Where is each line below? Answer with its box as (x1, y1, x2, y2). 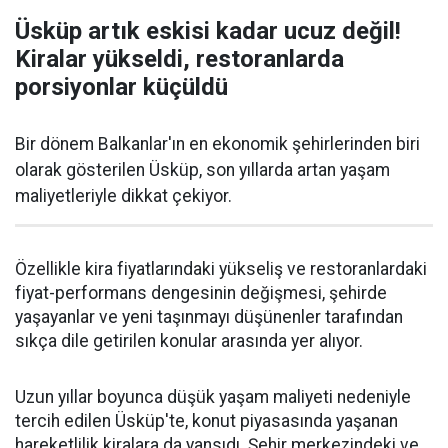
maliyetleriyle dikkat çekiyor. (15, 186, 232, 206)
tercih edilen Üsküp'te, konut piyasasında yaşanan (15, 411, 398, 431)
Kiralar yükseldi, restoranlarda (15, 45, 344, 73)
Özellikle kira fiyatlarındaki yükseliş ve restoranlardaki (15, 259, 427, 279)
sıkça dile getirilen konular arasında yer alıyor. (15, 331, 363, 351)
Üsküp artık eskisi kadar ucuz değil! (15, 17, 401, 45)
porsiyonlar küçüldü (15, 73, 228, 101)
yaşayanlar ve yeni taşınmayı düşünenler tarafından (15, 307, 403, 327)
